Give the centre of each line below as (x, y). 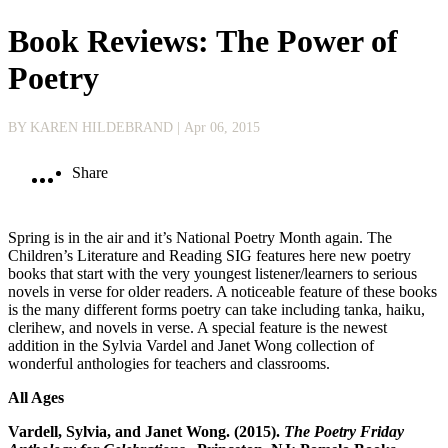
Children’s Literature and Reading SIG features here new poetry (209, 255)
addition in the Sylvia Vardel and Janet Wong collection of (191, 345)
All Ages (36, 397)
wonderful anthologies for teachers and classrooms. (169, 363)
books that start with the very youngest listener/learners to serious (212, 273)
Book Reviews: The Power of (203, 41)
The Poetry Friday (344, 431)
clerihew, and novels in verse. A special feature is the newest (197, 327)
